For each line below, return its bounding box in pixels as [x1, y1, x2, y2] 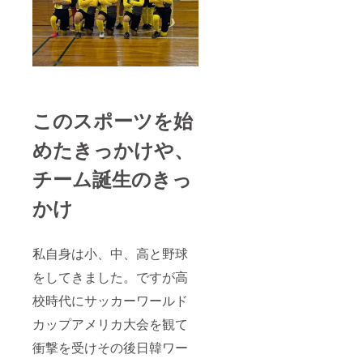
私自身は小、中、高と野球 [32, 243, 188, 263]
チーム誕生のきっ [32, 164, 192, 192]
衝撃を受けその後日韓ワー [32, 337, 188, 357]
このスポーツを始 [32, 105, 193, 134]
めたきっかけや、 [32, 135, 194, 163]
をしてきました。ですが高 [32, 267, 188, 286]
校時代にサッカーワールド [32, 290, 188, 310]
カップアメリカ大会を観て [32, 314, 188, 333]
